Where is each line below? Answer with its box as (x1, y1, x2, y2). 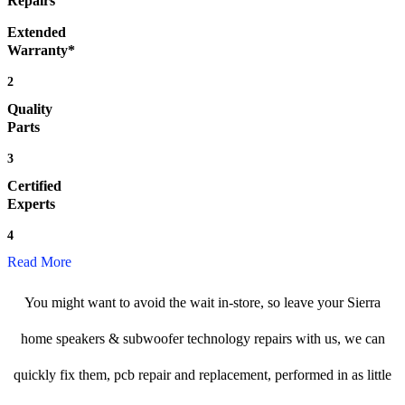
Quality (7, 101, 52, 118)
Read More (7, 254, 71, 270)
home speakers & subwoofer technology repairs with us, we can (20, 331, 385, 347)
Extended (7, 24, 66, 41)
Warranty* (7, 42, 75, 59)
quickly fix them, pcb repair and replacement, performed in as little (14, 367, 391, 383)
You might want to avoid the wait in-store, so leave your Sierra (24, 295, 381, 311)
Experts (7, 196, 55, 212)
